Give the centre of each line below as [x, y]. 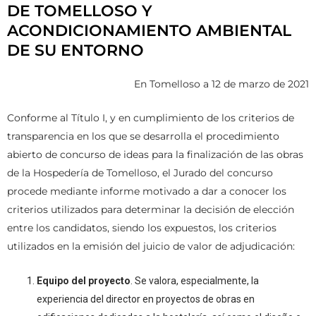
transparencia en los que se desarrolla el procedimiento [143, 136]
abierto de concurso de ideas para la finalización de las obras [155, 155]
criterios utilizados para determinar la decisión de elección [151, 210]
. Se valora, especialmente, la [195, 280]
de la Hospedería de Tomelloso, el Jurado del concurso [140, 173]
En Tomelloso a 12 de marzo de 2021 [221, 84]
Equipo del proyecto [84, 280]
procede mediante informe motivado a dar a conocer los [147, 192]
